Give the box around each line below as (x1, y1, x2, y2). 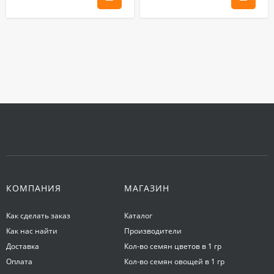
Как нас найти (6, 225, 57, 236)
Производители (124, 225, 182, 236)
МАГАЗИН (124, 182, 169, 194)
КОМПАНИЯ (6, 182, 61, 194)
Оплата (6, 256, 32, 267)
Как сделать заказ (6, 210, 70, 221)
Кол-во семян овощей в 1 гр (124, 256, 224, 267)
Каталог (124, 210, 152, 221)
